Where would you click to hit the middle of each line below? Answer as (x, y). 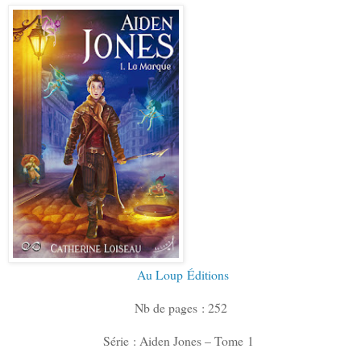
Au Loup (162, 274)
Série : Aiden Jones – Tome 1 (180, 340)
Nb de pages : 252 (180, 307)
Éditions (207, 274)
